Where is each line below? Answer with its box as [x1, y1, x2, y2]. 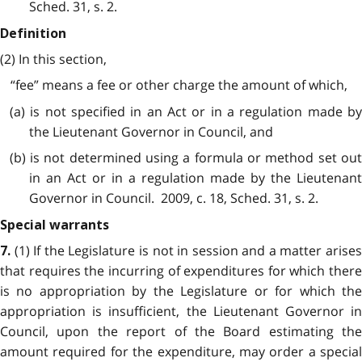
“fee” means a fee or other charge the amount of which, [10, 76, 347, 95]
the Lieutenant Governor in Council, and [28, 122, 273, 141]
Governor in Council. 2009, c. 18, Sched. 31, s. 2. [28, 189, 318, 208]
